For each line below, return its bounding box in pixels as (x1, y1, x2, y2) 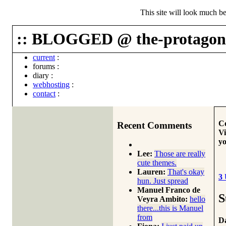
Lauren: (137, 167, 165, 177)
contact (33, 89, 55, 98)
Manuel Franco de (137, 186, 200, 195)
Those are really (154, 149, 205, 158)
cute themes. (137, 158, 177, 167)
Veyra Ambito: (137, 195, 188, 204)
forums (33, 62, 55, 71)
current (33, 53, 55, 62)
